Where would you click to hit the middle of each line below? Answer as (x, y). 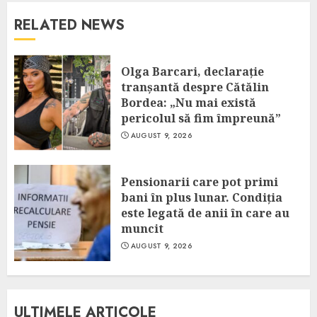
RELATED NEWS (69, 25)
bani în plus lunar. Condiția (202, 197)
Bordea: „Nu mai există (189, 103)
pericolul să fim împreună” (201, 118)
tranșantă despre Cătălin (195, 87)
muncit (142, 229)
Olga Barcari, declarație (192, 71)
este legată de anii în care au (205, 213)
